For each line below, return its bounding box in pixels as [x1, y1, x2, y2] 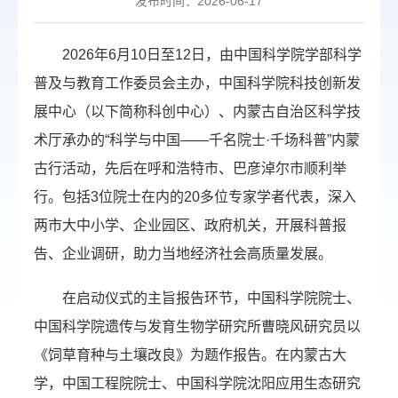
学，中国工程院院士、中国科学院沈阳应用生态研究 [34, 376, 361, 391]
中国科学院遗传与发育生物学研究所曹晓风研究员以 [34, 319, 361, 334]
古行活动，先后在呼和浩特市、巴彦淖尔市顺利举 [34, 161, 346, 176]
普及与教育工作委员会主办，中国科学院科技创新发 [34, 76, 361, 91]
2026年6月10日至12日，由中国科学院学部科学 [62, 47, 362, 62]
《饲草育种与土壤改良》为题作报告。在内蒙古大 [34, 347, 346, 362]
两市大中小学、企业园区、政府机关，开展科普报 [34, 218, 346, 233]
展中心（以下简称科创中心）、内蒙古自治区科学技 [34, 104, 361, 119]
